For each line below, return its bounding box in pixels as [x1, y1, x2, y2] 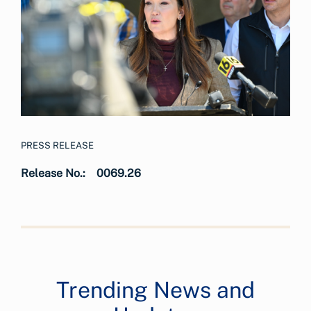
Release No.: [21, 166, 85, 180]
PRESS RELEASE [21, 140, 94, 151]
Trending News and [56, 276, 255, 303]
